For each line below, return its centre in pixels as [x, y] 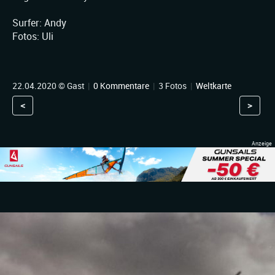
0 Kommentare [121, 86]
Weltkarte [214, 86]
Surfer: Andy [39, 23]
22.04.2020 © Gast [49, 86]
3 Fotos [172, 86]
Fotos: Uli [33, 37]
